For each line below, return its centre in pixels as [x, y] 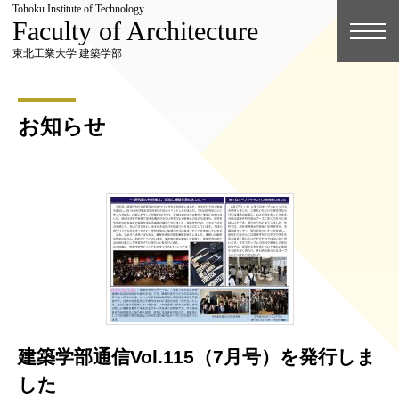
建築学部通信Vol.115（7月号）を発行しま [197, 356]
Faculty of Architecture [135, 31]
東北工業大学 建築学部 [67, 53]
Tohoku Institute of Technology [78, 9]
